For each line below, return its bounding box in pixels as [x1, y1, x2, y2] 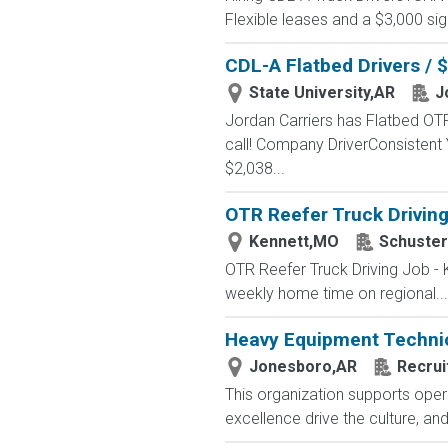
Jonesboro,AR [248, 357, 357, 376]
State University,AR [248, 83, 395, 102]
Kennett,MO [248, 232, 339, 251]
